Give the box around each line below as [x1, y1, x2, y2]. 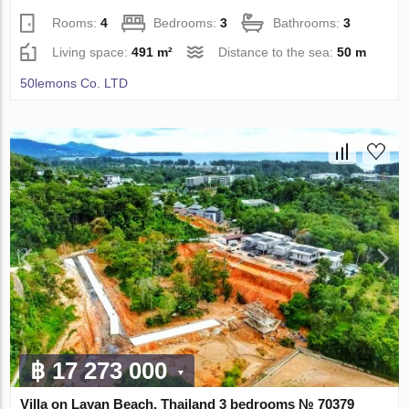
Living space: [52, 45, 132, 60]
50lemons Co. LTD [20, 76, 129, 91]
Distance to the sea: [218, 45, 338, 60]
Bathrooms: [273, 16, 344, 31]
